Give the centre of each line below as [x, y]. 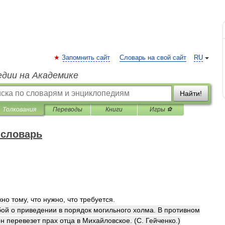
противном [182, 210]
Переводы [67, 109]
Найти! [191, 93]
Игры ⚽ [161, 109]
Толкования [19, 109]
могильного [112, 210]
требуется [96, 199]
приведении [37, 210]
